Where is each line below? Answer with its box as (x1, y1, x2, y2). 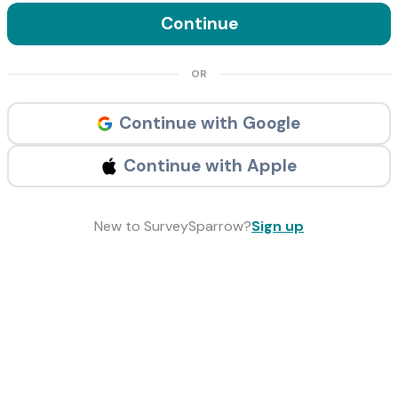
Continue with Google (119, 112, 300, 134)
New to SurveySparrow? (94, 217, 251, 235)
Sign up (251, 217, 304, 235)
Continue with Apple (123, 155, 297, 177)
